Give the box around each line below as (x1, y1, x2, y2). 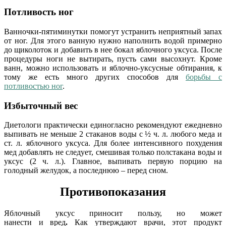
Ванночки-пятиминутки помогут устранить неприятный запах (4, 27, 222, 36)
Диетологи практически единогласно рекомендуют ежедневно (4, 121, 222, 130)
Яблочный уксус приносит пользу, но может (4, 209, 222, 218)
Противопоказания (60, 185, 166, 199)
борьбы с (186, 72, 222, 81)
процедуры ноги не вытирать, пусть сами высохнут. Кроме (4, 54, 222, 63)
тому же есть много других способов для (4, 72, 186, 81)
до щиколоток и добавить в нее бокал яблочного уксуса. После (4, 45, 222, 54)
